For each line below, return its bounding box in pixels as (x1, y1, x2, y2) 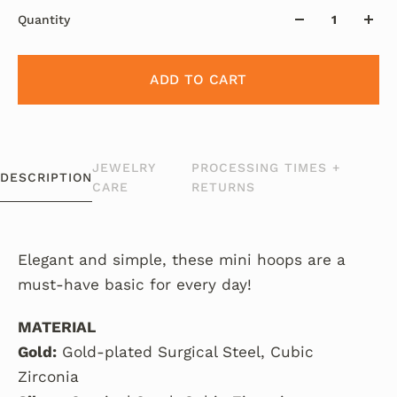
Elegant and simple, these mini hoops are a (18, 250, 346, 269)
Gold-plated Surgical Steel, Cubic (57, 342, 314, 361)
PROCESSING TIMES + (191, 160, 340, 175)
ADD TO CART (150, 71, 247, 88)
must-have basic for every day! (18, 275, 252, 293)
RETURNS (191, 179, 255, 194)
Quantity (18, 12, 70, 27)
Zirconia (18, 367, 79, 385)
